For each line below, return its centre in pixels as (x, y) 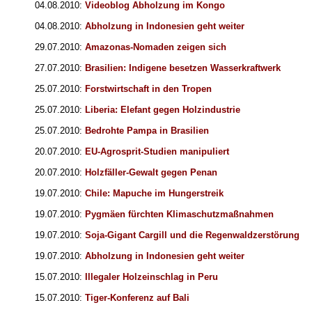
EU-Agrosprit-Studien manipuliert (157, 152)
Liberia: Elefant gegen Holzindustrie (163, 110)
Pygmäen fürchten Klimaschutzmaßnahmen (179, 214)
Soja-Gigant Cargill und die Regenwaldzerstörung (192, 235)
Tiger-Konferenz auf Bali (137, 298)
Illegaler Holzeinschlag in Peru (151, 277)
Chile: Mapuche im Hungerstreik (154, 194)
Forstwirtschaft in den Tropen (148, 89)
